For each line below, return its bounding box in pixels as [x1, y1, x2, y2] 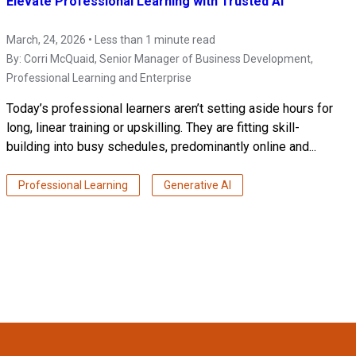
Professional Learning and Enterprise [6, 72, 192, 85]
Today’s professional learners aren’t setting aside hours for [6, 101, 333, 117]
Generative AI [164, 179, 231, 192]
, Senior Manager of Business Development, [95, 52, 313, 66]
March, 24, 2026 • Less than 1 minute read [6, 33, 215, 47]
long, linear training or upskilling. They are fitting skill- [6, 120, 300, 136]
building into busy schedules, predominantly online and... [6, 139, 316, 155]
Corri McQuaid [24, 52, 95, 66]
